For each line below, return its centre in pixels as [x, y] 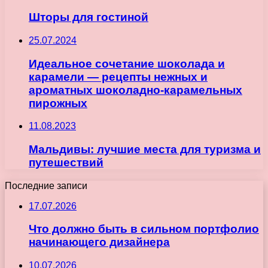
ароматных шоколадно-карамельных [135, 90]
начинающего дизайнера [99, 242]
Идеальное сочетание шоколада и [127, 63]
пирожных [58, 103]
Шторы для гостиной [89, 17]
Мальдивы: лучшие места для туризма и [145, 150]
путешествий [66, 163]
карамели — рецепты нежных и [118, 77]
